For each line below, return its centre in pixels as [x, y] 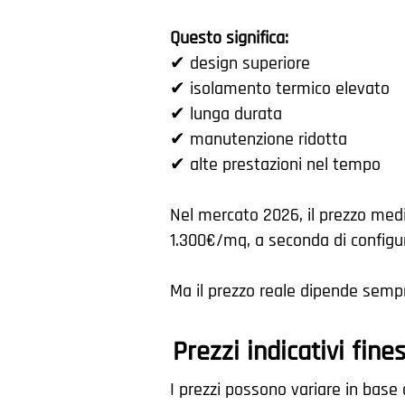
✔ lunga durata [226, 114]
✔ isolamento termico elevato [280, 89]
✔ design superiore [240, 63]
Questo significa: [229, 38]
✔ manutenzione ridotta [259, 139]
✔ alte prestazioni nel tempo [275, 165]
